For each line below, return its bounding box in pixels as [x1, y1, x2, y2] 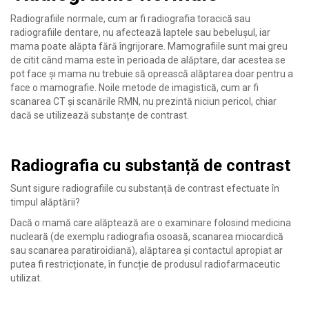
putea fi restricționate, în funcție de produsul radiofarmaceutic [10, 258, 280, 270]
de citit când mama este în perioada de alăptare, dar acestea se [10, 54, 286, 66]
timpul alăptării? [10, 196, 80, 208]
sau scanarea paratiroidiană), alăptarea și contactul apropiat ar [10, 244, 283, 256]
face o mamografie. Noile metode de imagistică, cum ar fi [10, 81, 259, 93]
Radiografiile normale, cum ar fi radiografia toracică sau [10, 12, 250, 24]
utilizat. [10, 272, 42, 283]
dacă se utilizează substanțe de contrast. [10, 109, 189, 121]
